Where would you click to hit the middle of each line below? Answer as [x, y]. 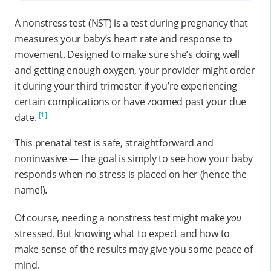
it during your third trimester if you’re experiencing [126, 86]
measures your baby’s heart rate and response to [123, 38]
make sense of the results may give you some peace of [134, 249]
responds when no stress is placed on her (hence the [131, 174]
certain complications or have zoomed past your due [131, 101]
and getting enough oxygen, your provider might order [135, 70]
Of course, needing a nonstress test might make [121, 217]
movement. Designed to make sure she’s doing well [127, 54]
